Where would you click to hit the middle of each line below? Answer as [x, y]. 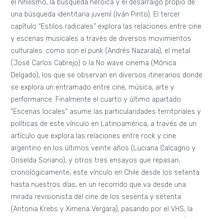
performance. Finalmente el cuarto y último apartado [96, 99]
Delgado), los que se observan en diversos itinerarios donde [107, 75]
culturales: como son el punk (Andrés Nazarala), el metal [101, 51]
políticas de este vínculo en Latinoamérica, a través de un [104, 124]
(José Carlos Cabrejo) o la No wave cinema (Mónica [94, 63]
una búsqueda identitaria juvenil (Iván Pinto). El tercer [96, 14]
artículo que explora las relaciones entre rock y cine [94, 136]
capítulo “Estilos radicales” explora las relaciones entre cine [106, 26]
